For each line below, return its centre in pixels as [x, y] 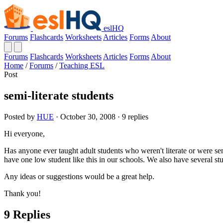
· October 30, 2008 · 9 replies [101, 116]
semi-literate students [59, 95]
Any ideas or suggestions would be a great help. [79, 176]
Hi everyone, [24, 133]
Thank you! [22, 193]
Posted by [20, 116]
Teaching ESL [82, 65]
